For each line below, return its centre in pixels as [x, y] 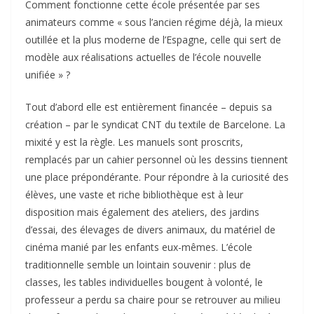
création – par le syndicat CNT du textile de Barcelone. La [155, 125]
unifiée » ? [48, 75]
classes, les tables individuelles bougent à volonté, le [144, 282]
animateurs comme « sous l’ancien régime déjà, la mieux [154, 22]
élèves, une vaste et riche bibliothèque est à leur [134, 195]
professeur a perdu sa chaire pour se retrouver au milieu [153, 300]
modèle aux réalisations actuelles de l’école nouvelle [143, 57]
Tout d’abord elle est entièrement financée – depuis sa [149, 107]
